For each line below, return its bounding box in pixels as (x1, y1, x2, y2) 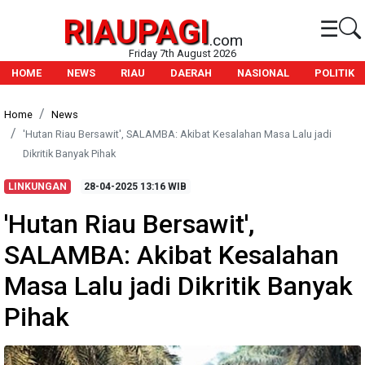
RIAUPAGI (63, 13, 209, 51)
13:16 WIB (138, 181, 187, 192)
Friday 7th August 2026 (129, 47, 236, 59)
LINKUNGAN (7, 181, 67, 192)
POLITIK (314, 67, 354, 79)
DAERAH (170, 67, 212, 79)
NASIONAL (237, 67, 289, 79)
